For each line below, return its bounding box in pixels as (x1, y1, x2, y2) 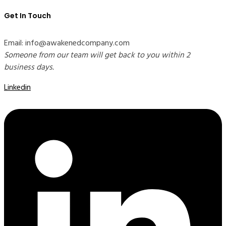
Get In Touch (4, 11, 51, 21)
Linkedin (4, 81, 31, 94)
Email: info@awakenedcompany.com (4, 36, 130, 50)
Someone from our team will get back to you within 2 (4, 48, 190, 62)
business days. (4, 61, 54, 74)
